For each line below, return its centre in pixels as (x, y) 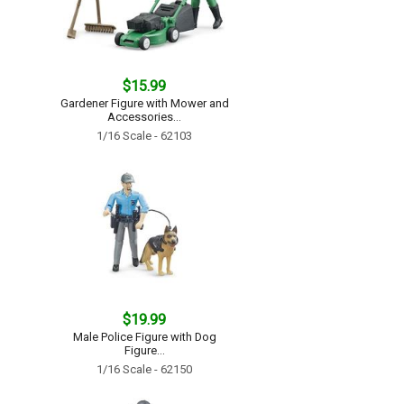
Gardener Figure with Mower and (144, 103)
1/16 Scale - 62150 (144, 369)
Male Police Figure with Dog (144, 337)
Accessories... (144, 117)
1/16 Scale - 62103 (144, 136)
